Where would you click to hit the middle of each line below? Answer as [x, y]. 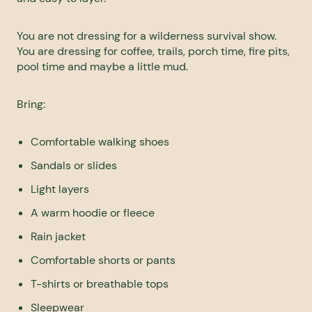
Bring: [31, 104]
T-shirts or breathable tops [100, 284]
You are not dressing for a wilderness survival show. [147, 36]
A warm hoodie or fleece [93, 213]
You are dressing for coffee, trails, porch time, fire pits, [153, 52]
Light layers [60, 189]
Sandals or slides [74, 166]
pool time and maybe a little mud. [102, 67]
